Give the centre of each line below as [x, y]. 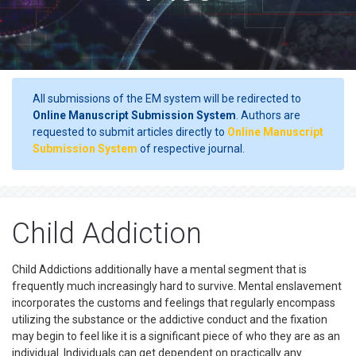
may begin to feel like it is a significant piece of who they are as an [176, 336]
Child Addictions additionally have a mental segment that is [159, 269]
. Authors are [268, 115]
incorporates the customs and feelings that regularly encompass [174, 303]
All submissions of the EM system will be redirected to [167, 99]
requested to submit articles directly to [130, 132]
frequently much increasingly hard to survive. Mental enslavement [177, 286]
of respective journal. [191, 149]
